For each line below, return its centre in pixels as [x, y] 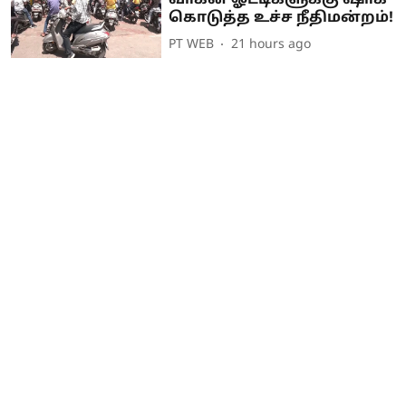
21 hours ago [271, 45]
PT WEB [192, 45]
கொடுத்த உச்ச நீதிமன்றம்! [281, 18]
